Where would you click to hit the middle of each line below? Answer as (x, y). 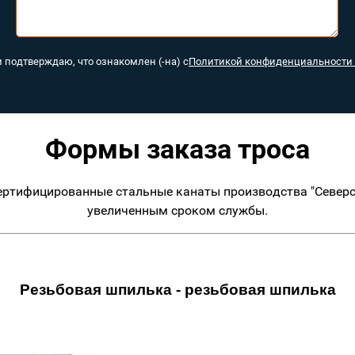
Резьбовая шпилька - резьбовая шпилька (177, 290)
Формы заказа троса (177, 149)
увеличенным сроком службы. (177, 210)
